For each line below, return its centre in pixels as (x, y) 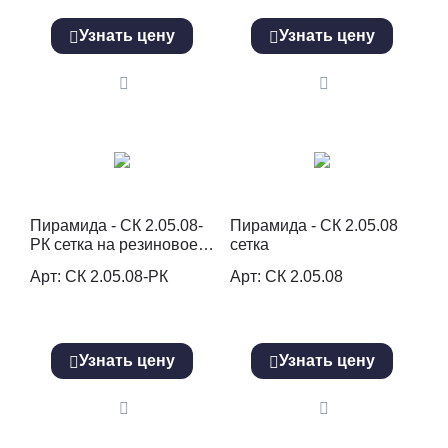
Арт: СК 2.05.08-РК (99, 277)
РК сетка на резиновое (114, 244)
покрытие (65, 263)
